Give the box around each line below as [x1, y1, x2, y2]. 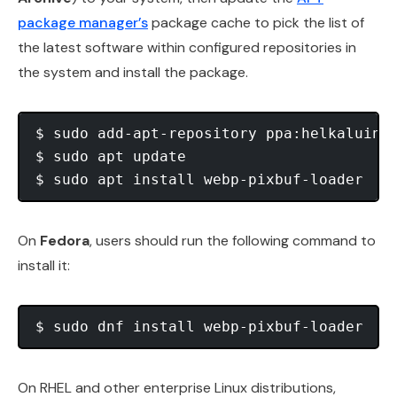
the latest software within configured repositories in [18, 37, 356, 57]
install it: [18, 255, 70, 275]
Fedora [40, 230, 90, 250]
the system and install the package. [18, 62, 248, 82]
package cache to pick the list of [148, 12, 364, 32]
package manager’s [18, 12, 148, 32]
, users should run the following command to [90, 230, 376, 250]
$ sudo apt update [35, 147, 186, 165]
